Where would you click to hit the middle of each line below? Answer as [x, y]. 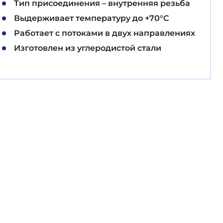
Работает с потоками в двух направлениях [105, 33]
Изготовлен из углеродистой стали [88, 48]
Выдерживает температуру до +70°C [92, 18]
